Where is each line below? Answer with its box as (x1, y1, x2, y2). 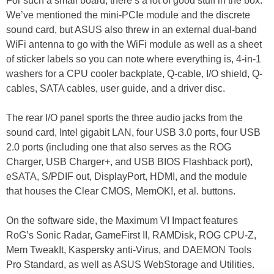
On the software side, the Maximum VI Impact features (6, 215, 238, 226)
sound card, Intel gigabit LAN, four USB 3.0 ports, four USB (6, 127, 261, 138)
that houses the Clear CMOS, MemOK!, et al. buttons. (6, 186, 235, 197)
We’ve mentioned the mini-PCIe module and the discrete (6, 10, 250, 21)
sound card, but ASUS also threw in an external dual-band (6, 24, 257, 35)
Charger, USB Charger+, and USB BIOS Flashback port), (6, 157, 253, 168)
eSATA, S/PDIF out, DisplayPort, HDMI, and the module (6, 171, 247, 182)
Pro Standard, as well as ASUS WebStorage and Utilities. (6, 259, 254, 270)
